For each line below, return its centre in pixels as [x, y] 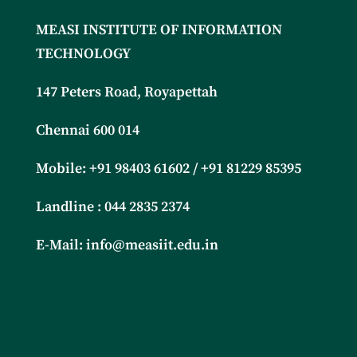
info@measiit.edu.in [152, 245]
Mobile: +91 [75, 169]
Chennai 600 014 [87, 130]
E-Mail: [61, 245]
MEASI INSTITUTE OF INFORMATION [159, 30]
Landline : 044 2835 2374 [112, 207]
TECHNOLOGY [83, 54]
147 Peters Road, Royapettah [126, 92]
